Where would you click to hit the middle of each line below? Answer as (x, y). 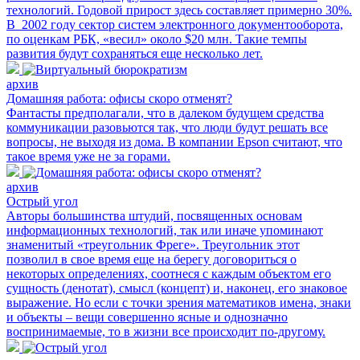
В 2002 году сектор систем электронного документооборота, (175, 24)
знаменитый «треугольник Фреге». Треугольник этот (153, 244)
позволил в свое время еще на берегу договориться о (151, 259)
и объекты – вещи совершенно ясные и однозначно (147, 317)
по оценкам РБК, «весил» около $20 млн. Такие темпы (157, 39)
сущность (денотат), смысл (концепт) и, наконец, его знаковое (177, 288)
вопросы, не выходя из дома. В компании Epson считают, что (174, 141)
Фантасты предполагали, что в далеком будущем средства (165, 112)
